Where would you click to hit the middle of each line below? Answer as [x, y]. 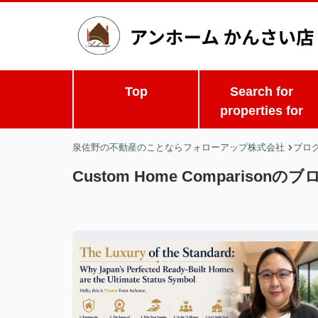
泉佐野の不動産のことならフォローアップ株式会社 [179, 147]
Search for [262, 92]
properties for [262, 111]
